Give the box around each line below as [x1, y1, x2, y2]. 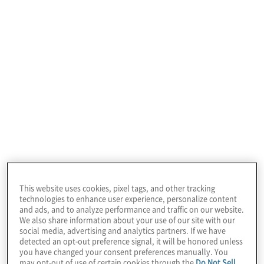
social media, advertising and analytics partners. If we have [19, 224, 226, 236]
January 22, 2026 [45, 37, 115, 47]
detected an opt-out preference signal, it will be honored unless [19, 235, 243, 246]
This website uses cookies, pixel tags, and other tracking [19, 181, 216, 193]
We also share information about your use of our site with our [19, 213, 236, 225]
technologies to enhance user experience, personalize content [19, 192, 237, 204]
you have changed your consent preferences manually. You [19, 245, 229, 257]
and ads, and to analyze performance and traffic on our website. [19, 203, 245, 214]
